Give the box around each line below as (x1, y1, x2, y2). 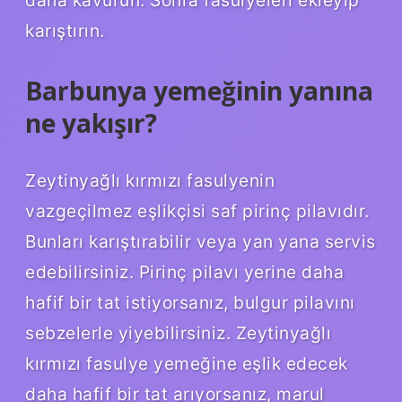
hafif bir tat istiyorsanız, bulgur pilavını (25, 292, 355, 314)
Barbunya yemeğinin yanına (25, 74, 373, 109)
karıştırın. (25, 20, 105, 42)
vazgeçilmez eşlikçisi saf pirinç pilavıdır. (25, 200, 370, 223)
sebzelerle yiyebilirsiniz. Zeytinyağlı (25, 322, 331, 345)
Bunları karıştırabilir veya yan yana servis (25, 231, 376, 253)
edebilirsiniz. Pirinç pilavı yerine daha (25, 261, 344, 284)
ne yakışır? (25, 106, 157, 141)
